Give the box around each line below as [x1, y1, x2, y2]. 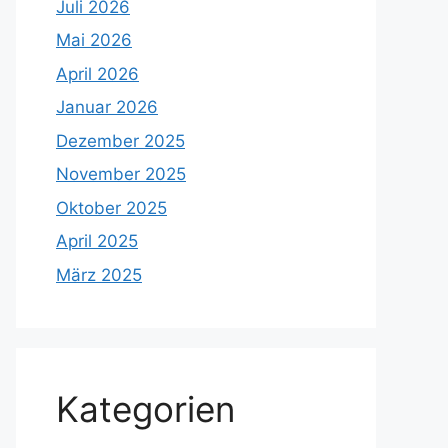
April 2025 [56, 231, 138, 251]
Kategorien [56, 387, 235, 430]
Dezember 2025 [56, 130, 185, 151]
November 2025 [56, 164, 186, 184]
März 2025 [56, 264, 142, 285]
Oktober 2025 [56, 197, 167, 218]
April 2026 [56, 63, 139, 84]
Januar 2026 [56, 97, 158, 117]
